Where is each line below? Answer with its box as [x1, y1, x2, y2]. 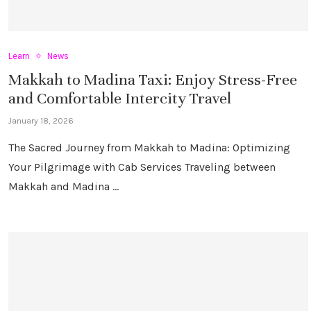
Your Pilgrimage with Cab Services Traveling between [8, 160, 276, 174]
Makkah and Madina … [8, 180, 119, 194]
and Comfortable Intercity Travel [8, 89, 231, 108]
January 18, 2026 [8, 116, 74, 126]
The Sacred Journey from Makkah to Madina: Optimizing [8, 141, 290, 155]
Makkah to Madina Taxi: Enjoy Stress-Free [8, 70, 297, 90]
